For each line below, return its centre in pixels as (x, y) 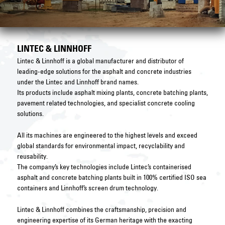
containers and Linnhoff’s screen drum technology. (88, 188)
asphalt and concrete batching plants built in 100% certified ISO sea (111, 177)
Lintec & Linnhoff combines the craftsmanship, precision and (101, 209)
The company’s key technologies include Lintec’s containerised (104, 167)
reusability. (32, 156)
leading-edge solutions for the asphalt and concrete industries (104, 71)
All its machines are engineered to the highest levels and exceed (107, 135)
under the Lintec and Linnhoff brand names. (78, 82)
